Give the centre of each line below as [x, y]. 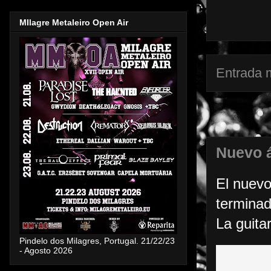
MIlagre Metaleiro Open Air [74, 22]
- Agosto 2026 [46, 250]
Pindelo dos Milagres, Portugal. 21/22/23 [97, 240]
